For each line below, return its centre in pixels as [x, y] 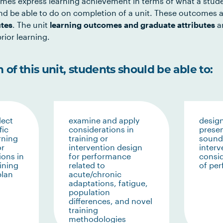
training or [88, 138]
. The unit [31, 25]
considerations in [101, 129]
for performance [100, 156]
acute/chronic [95, 174]
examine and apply [104, 120]
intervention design [105, 147]
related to [87, 165]
